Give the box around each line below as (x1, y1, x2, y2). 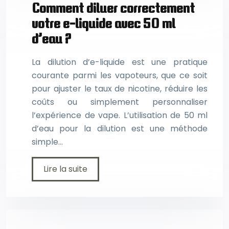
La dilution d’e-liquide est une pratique (32, 56, 208, 68)
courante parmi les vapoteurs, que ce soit (32, 69, 208, 81)
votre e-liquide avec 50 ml (32, 15, 175, 31)
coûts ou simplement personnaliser (32, 96, 208, 108)
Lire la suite (43, 163, 87, 175)
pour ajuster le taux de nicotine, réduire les (32, 82, 208, 95)
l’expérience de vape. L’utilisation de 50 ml (32, 109, 208, 121)
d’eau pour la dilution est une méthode (32, 122, 208, 134)
